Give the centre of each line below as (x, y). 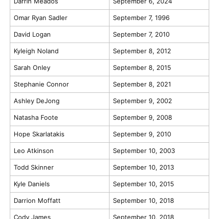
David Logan (32, 34)
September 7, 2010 (141, 34)
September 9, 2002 (142, 100)
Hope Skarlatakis (39, 134)
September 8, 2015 (142, 67)
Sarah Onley (32, 67)
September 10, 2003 (144, 150)
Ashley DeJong (36, 100)
